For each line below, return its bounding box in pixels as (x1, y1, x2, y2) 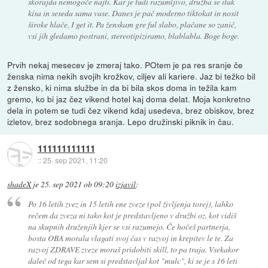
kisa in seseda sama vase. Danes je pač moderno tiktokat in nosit (28, 7, 239, 19)
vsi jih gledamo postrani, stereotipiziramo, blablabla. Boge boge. (28, 29, 239, 41)
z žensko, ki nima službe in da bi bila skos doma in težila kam (7, 81, 237, 93)
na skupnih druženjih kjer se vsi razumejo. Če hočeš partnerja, (28, 221, 230, 233)
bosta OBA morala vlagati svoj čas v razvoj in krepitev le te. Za (28, 232, 233, 244)
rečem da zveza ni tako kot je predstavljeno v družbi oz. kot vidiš (28, 209, 236, 221)
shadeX (7, 178, 32, 190)
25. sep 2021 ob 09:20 (41, 178, 114, 190)
